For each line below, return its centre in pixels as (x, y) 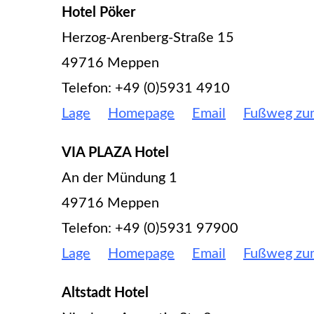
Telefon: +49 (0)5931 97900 (150, 228)
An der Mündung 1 (120, 178)
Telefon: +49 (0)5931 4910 (146, 88)
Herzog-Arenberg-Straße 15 (148, 37)
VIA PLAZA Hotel (115, 152)
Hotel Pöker (98, 12)
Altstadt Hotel (107, 293)
